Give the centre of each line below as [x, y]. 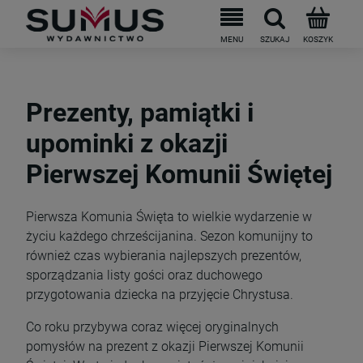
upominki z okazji [127, 144]
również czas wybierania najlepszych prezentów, [164, 255]
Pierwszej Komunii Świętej [179, 175]
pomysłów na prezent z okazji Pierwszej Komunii [165, 346]
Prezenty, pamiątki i [140, 113]
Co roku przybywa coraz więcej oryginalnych [152, 327]
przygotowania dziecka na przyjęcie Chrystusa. [160, 294]
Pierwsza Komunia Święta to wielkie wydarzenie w [169, 216]
